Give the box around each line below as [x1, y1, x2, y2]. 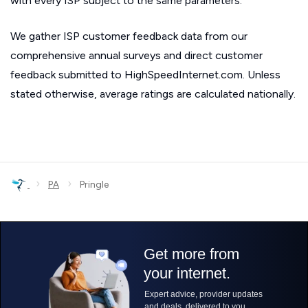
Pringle [71, 179, 109, 191]
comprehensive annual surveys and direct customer [10, 49, 263, 63]
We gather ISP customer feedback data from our [10, 30, 247, 43]
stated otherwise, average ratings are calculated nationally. [10, 87, 296, 101]
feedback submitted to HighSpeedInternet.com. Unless [10, 68, 280, 82]
